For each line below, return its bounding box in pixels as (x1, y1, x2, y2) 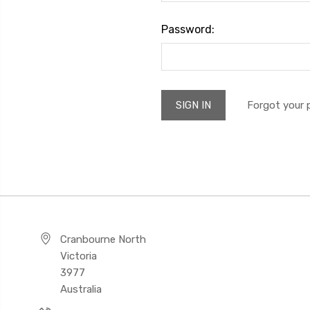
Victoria (60, 250, 97, 262)
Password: (161, 23, 215, 36)
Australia (60, 283, 102, 295)
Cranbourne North (60, 233, 146, 246)
